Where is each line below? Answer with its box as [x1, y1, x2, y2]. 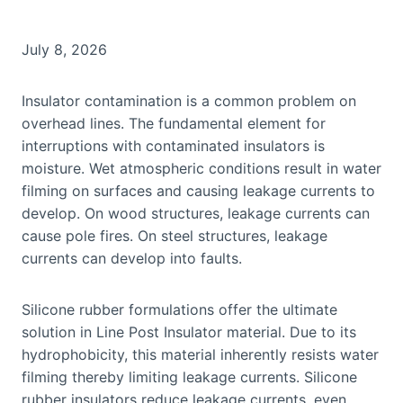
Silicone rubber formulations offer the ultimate [22, 300, 337, 318]
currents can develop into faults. [22, 248, 242, 267]
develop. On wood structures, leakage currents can [22, 203, 370, 222]
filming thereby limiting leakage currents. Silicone [22, 367, 357, 386]
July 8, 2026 [22, 40, 107, 58]
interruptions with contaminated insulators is [22, 136, 325, 155]
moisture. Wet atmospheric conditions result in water [22, 158, 381, 177]
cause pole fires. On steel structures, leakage [22, 226, 327, 245]
